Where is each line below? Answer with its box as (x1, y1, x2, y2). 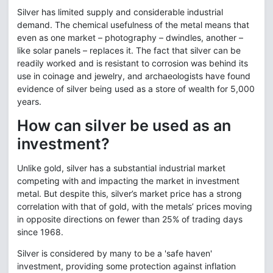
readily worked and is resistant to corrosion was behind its (17, 58, 248, 68)
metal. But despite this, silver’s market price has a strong (17, 188, 242, 199)
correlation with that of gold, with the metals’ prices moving (17, 201, 252, 211)
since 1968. (17, 227, 63, 237)
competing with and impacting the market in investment (17, 175, 239, 186)
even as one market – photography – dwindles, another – (17, 32, 243, 43)
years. (17, 96, 44, 107)
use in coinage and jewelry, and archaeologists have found (17, 71, 250, 81)
